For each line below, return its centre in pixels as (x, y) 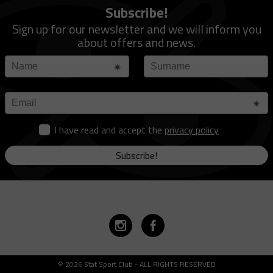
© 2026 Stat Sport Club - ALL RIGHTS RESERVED (136, 264)
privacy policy (192, 129)
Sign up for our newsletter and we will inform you (136, 29)
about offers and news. (136, 42)
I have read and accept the (109, 129)
